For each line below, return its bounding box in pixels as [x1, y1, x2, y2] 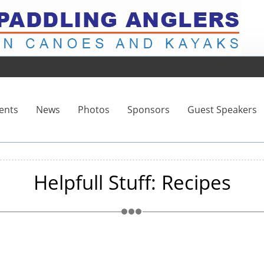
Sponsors [127, 103, 170, 116]
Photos [78, 103, 110, 116]
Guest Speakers [187, 103, 257, 116]
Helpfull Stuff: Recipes [33, 169, 231, 196]
